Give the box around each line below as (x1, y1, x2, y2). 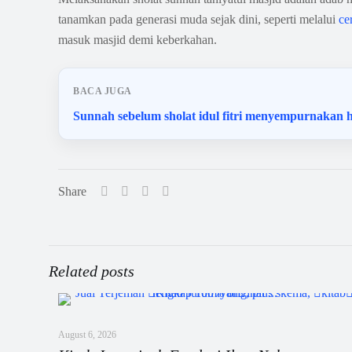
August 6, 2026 (58, 329, 116, 340)
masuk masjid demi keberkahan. (58, 33, 218, 46)
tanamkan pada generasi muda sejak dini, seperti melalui (58, 13, 339, 26)
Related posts (49, 262, 134, 280)
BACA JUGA (73, 86, 132, 97)
